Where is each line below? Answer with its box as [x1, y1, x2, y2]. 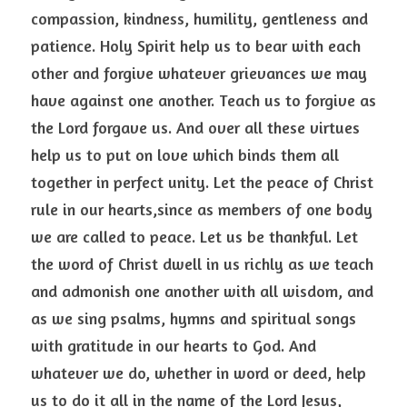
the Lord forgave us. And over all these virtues [31, 117, 360, 137]
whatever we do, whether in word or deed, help [31, 362, 366, 382]
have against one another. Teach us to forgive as [31, 90, 376, 110]
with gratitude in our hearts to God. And [31, 335, 316, 355]
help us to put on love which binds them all [31, 144, 339, 164]
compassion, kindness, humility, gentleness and [31, 8, 368, 28]
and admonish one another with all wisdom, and [31, 281, 373, 301]
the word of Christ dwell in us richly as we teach [31, 253, 373, 273]
